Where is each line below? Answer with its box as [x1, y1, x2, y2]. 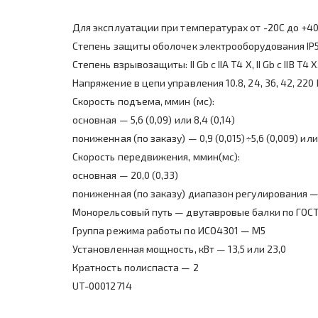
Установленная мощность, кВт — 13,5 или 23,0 [72, 243, 287, 256]
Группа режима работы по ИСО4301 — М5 [72, 224, 266, 237]
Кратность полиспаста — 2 [72, 261, 199, 274]
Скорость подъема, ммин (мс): [72, 95, 214, 108]
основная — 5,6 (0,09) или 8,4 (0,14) [72, 114, 236, 126]
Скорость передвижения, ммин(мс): [72, 150, 241, 163]
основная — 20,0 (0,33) [72, 169, 179, 182]
